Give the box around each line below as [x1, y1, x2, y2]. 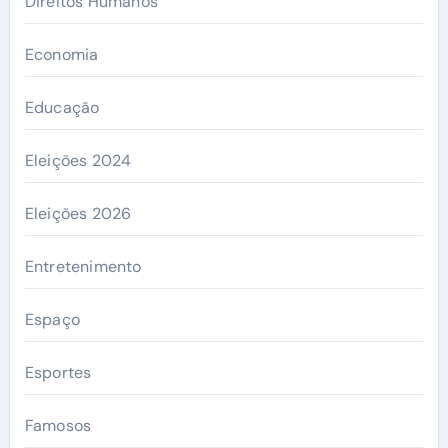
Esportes [24, 361, 92, 383]
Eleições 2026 [24, 202, 132, 224]
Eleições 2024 [24, 149, 132, 171]
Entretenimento [24, 255, 142, 277]
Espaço [24, 308, 80, 330]
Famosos [24, 414, 92, 436]
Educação [24, 96, 100, 118]
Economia [24, 43, 99, 65]
